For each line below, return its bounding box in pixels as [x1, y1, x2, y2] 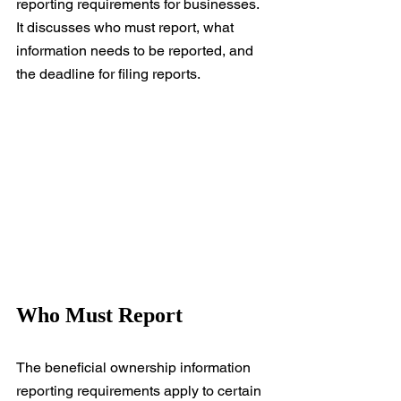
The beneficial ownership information [16, 359, 254, 377]
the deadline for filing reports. [16, 65, 200, 82]
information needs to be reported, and [16, 42, 257, 59]
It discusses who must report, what [16, 19, 237, 36]
